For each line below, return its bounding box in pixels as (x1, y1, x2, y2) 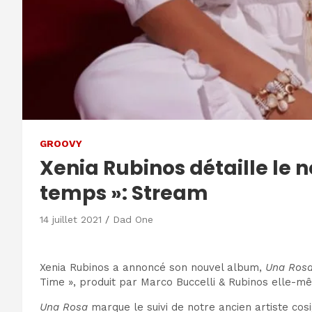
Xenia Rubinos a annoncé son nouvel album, (40, 261, 265, 274)
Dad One (113, 214, 153, 225)
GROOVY (40, 138, 82, 149)
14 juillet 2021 (40, 214, 102, 225)
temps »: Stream (40, 180, 208, 207)
